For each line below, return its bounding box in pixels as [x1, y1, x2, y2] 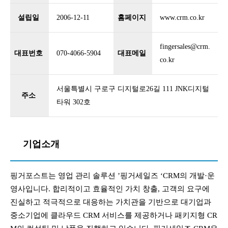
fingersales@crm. [160, 43, 210, 50]
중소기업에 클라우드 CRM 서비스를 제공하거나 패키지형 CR [10, 211, 217, 219]
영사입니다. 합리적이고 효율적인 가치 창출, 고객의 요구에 [10, 185, 210, 193]
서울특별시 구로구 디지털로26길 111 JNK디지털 [56, 85, 209, 93]
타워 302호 [56, 98, 91, 106]
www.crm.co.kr [160, 14, 205, 21]
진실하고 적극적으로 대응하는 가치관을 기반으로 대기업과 [10, 198, 211, 206]
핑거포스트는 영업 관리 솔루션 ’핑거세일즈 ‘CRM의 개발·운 [10, 172, 215, 180]
